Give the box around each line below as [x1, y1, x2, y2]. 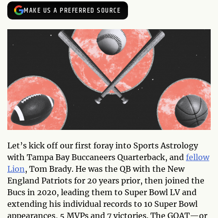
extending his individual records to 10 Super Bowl [7, 199, 198, 209]
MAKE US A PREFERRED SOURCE [24, 4, 121, 16]
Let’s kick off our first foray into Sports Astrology [7, 140, 198, 150]
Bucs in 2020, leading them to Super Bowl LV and [7, 187, 197, 197]
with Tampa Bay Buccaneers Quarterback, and [7, 152, 186, 162]
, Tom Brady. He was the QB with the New [25, 163, 184, 174]
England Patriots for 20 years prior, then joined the [7, 175, 204, 185]
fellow [186, 152, 209, 162]
